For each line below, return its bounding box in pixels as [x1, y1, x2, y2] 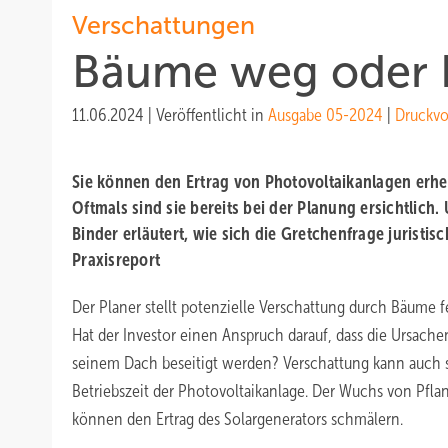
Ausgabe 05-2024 [268, 105, 383, 125]
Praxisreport [72, 250, 160, 270]
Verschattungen [72, 12, 255, 39]
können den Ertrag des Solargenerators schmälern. [72, 409, 403, 429]
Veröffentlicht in [156, 105, 268, 125]
